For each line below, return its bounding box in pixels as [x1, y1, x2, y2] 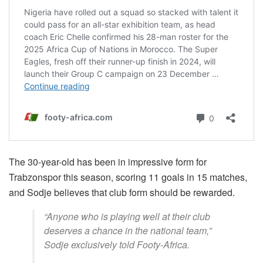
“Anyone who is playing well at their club [44, 210, 210, 224]
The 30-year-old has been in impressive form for [9, 155, 207, 169]
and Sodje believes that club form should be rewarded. [9, 186, 235, 200]
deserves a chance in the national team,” [44, 224, 211, 238]
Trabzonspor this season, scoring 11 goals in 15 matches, [9, 170, 247, 184]
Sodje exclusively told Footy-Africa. [44, 238, 190, 252]
